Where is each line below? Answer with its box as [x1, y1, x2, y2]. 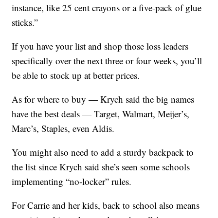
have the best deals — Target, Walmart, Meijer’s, [12, 108, 190, 120]
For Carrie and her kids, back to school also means [12, 199, 200, 212]
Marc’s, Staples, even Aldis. [12, 122, 115, 135]
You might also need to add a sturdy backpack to [12, 146, 194, 159]
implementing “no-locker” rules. [12, 175, 132, 188]
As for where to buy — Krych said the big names [12, 93, 195, 106]
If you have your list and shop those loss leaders [12, 40, 189, 53]
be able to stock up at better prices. [12, 69, 140, 82]
